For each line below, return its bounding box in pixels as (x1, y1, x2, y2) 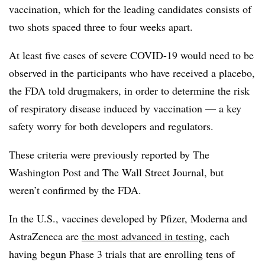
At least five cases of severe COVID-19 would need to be (9, 47, 254, 62)
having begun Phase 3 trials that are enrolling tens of (9, 246, 235, 261)
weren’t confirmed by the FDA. (9, 182, 145, 197)
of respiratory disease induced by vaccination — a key (9, 101, 241, 115)
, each (204, 228, 230, 243)
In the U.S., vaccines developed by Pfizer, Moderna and (9, 211, 247, 225)
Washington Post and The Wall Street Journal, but (9, 164, 224, 179)
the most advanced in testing (82, 228, 204, 243)
